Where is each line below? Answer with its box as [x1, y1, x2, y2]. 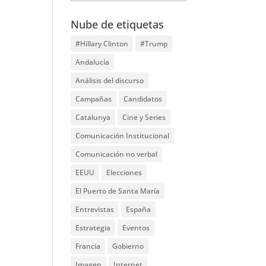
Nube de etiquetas [71, 17, 164, 31]
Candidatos [123, 94, 163, 104]
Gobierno [112, 241, 144, 251]
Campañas [75, 94, 112, 104]
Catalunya [75, 112, 111, 122]
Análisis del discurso [75, 75, 144, 85]
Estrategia [75, 223, 111, 233]
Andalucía [75, 57, 110, 67]
